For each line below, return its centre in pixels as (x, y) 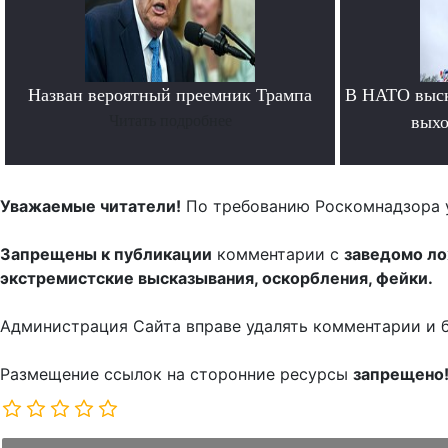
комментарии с (278, 254)
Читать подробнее (170, 121)
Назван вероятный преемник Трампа (170, 95)
